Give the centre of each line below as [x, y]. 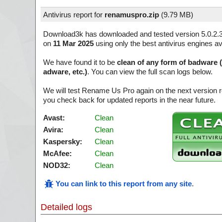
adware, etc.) [65, 72]
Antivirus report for [74, 15]
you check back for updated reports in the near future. [129, 100]
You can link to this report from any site [124, 184]
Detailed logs [66, 207]
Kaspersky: [63, 141]
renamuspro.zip [132, 15]
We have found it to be [80, 62]
